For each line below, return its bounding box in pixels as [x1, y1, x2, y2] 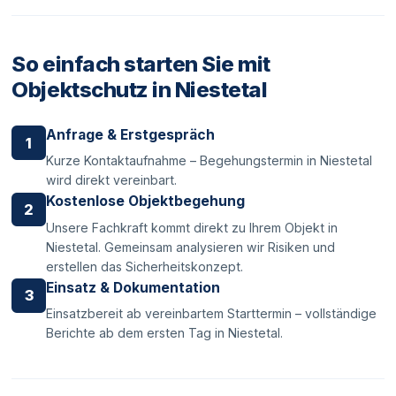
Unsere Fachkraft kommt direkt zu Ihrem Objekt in [45, 219, 338, 235]
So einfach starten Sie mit [11, 51, 270, 78]
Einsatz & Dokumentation [45, 278, 220, 296]
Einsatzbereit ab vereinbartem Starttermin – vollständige [45, 306, 377, 322]
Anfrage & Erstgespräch [45, 126, 215, 144]
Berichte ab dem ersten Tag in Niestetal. [45, 325, 283, 341]
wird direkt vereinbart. [45, 172, 177, 188]
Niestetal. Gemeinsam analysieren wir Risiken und [45, 239, 335, 255]
